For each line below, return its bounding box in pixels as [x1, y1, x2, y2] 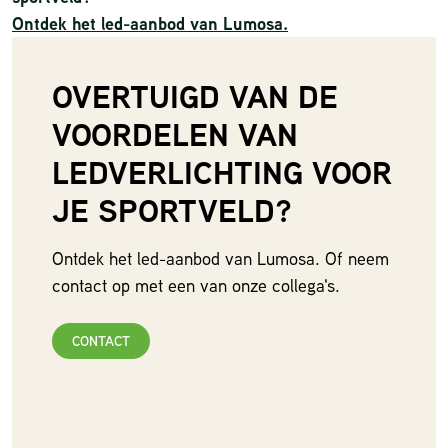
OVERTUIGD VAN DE [52, 73, 338, 118]
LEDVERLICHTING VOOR [52, 149, 392, 194]
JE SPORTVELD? [52, 187, 292, 232]
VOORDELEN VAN [52, 111, 298, 156]
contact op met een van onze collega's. [52, 272, 343, 297]
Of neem [325, 245, 389, 270]
